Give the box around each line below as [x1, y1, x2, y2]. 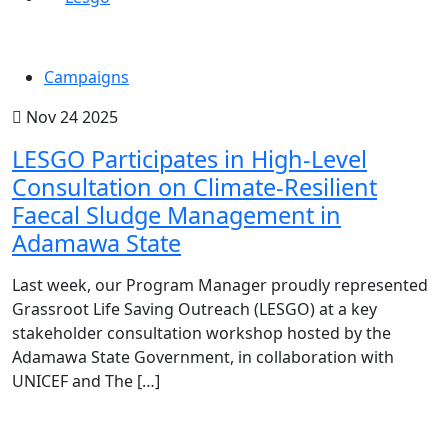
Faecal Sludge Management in [12, 199, 341, 232]
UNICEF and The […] [12, 370, 160, 393]
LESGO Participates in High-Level [12, 143, 367, 176]
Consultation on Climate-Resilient [12, 171, 377, 204]
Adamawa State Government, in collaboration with [12, 346, 394, 369]
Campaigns [44, 66, 129, 89]
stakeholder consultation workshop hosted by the [12, 322, 391, 345]
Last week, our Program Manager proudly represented [12, 274, 428, 297]
